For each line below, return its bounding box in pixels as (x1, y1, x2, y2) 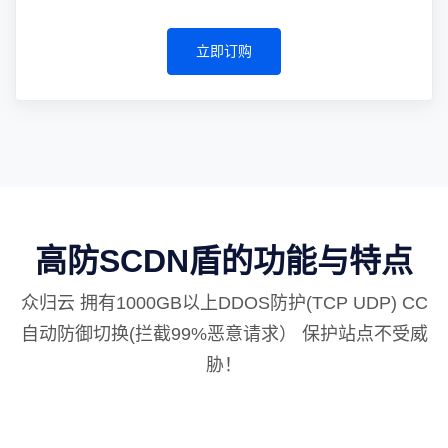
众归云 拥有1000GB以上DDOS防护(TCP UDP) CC (20, 293, 428, 313)
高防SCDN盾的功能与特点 (35, 243, 413, 279)
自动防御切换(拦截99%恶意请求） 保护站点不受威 (20, 324, 428, 344)
